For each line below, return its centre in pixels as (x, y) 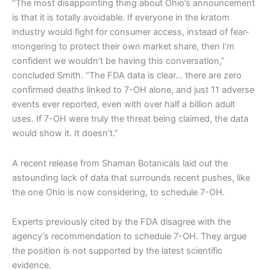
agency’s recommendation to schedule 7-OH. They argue (129, 237)
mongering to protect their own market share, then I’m (123, 47)
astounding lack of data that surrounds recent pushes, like (131, 177)
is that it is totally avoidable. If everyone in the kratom (121, 18)
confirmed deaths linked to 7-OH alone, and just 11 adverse (133, 90)
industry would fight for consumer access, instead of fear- (131, 32)
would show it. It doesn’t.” (65, 133)
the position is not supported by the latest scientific (117, 251)
